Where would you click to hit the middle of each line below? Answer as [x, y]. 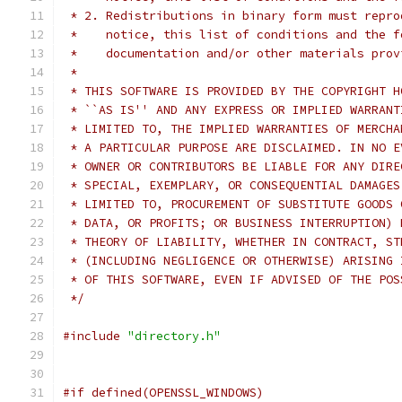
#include [92, 336]
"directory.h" [174, 336]
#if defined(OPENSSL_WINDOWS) [163, 393]
